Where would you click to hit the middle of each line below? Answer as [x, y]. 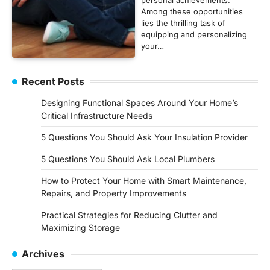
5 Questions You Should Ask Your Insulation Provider [144, 137]
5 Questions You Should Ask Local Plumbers [128, 159]
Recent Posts [53, 81]
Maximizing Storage [80, 227]
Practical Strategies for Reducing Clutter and [129, 215]
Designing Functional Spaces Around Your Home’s [140, 102]
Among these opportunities [192, 11]
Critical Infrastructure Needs [97, 115]
